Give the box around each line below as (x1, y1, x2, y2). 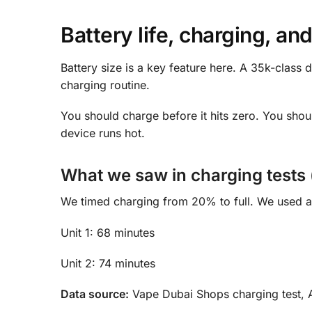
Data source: (61, 287, 129, 302)
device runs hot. (61, 126, 145, 141)
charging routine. (61, 77, 150, 92)
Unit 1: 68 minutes (61, 225, 155, 240)
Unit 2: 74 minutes (61, 256, 155, 271)
